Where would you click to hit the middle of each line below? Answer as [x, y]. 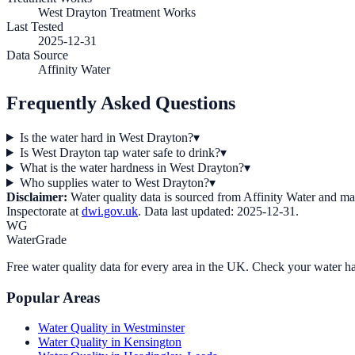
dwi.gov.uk [110, 211]
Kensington [153, 342]
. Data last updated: [187, 211]
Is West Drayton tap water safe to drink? [120, 152]
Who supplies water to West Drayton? [114, 182]
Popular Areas [53, 297]
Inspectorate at [42, 211]
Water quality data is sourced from [154, 197]
